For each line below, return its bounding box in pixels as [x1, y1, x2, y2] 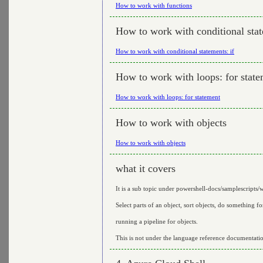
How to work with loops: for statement [116, 93, 220, 100]
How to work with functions [116, 1, 192, 9]
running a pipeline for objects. [116, 217, 198, 225]
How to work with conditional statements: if [116, 47, 234, 55]
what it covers [116, 162, 176, 174]
